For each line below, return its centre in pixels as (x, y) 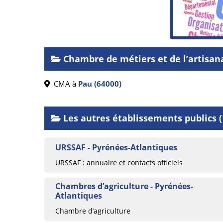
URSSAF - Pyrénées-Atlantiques (116, 148)
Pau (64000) (100, 84)
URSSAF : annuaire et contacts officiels (119, 163)
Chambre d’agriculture (93, 211)
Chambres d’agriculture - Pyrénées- (124, 186)
